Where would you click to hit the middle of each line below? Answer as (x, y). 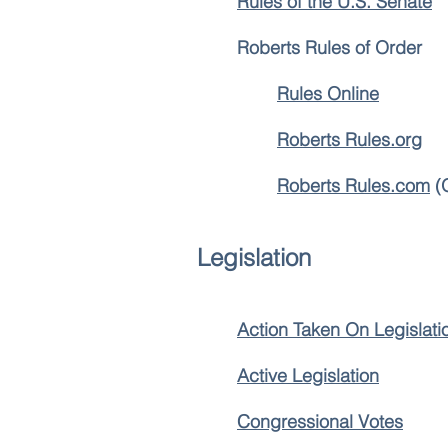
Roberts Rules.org (349, 139)
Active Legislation (308, 375)
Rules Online (328, 93)
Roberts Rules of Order (329, 47)
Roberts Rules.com (353, 185)
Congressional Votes (320, 421)
